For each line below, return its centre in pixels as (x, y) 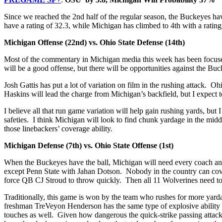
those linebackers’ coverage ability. (59, 129)
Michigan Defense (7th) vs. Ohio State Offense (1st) (89, 146)
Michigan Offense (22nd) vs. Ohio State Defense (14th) (95, 43)
